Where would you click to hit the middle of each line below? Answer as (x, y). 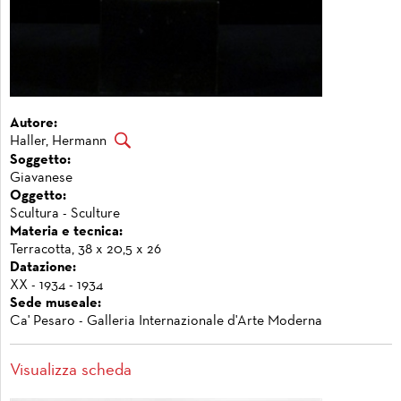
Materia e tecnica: (66, 231)
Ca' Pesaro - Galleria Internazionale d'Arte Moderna (166, 321)
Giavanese (41, 178)
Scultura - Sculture (65, 213)
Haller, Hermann (58, 142)
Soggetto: (40, 160)
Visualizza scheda (71, 371)
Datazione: (43, 267)
